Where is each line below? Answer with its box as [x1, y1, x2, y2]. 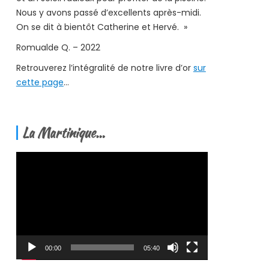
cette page [16, 76, 64, 88]
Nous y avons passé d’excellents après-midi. [16, 6, 201, 19]
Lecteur [15, 152, 47, 165]
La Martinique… [22, 122, 105, 142]
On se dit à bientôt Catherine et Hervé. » [16, 20, 187, 33]
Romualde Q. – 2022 [16, 41, 100, 53]
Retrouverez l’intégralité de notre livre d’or [16, 61, 193, 74]
